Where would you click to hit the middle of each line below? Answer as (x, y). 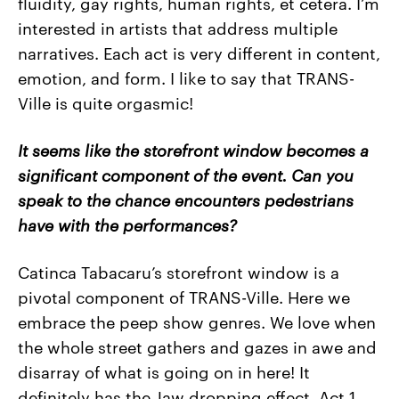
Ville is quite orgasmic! (106, 102)
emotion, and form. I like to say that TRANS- (186, 77)
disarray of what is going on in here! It (164, 371)
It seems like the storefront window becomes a (193, 149)
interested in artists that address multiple (178, 27)
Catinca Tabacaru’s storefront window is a (179, 272)
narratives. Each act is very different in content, (199, 52)
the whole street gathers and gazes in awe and (197, 346)
